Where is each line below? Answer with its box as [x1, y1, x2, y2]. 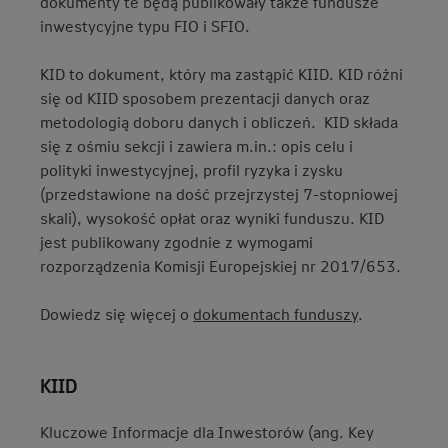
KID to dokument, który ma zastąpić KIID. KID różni [40, 63, 403, 84]
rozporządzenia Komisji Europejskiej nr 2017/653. [40, 255, 401, 276]
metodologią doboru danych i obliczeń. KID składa [40, 111, 398, 132]
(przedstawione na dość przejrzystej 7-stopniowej [40, 183, 398, 204]
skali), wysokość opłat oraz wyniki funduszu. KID [40, 207, 384, 228]
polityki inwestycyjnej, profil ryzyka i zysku [40, 159, 343, 180]
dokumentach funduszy [193, 303, 358, 324]
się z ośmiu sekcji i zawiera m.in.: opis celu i [40, 135, 353, 156]
